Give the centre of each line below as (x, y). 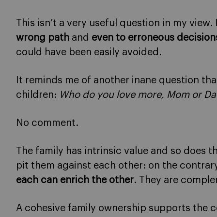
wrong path (44, 38)
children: (38, 95)
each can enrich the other (75, 180)
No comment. (47, 123)
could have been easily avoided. (89, 52)
